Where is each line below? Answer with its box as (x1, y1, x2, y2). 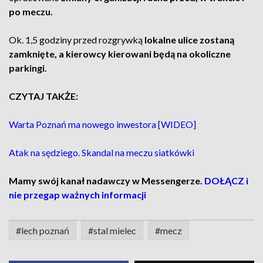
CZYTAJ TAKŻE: (9, 90, 78, 102)
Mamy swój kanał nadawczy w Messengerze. (9, 175, 204, 186)
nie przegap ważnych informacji (9, 189, 146, 200)
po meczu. (9, 6, 53, 17)
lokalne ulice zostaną (143, 34, 234, 45)
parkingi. (9, 62, 49, 73)
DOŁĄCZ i (204, 175, 248, 186)
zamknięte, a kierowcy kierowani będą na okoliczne (9, 48, 231, 59)
